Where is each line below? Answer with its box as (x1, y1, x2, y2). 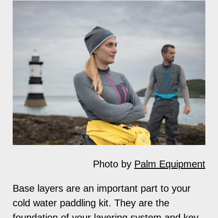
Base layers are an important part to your (13, 182, 191, 194)
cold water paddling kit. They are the (13, 197, 170, 208)
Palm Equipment (134, 158, 205, 169)
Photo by (92, 158, 134, 169)
